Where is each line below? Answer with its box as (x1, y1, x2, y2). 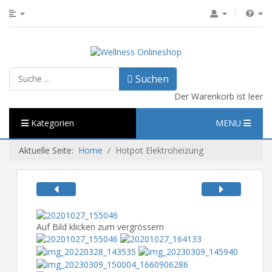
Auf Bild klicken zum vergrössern (36, 220, 164, 233)
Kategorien (29, 117, 74, 129)
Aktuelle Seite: (19, 144, 78, 156)
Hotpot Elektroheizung (115, 144, 203, 156)
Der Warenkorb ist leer (174, 90, 263, 102)
